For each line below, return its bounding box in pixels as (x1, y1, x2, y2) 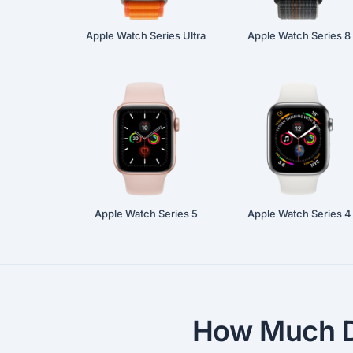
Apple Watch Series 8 (247, 28, 351, 42)
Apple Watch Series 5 (94, 207, 198, 221)
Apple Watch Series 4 (247, 207, 351, 221)
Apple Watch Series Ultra (86, 28, 206, 42)
